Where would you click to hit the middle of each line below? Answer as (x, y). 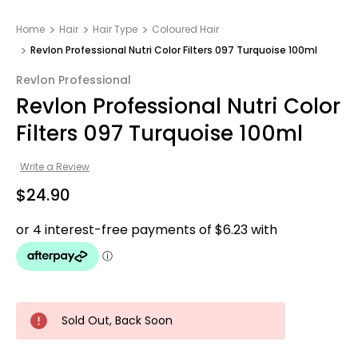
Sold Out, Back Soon (117, 320)
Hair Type (115, 29)
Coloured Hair (185, 29)
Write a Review (54, 166)
